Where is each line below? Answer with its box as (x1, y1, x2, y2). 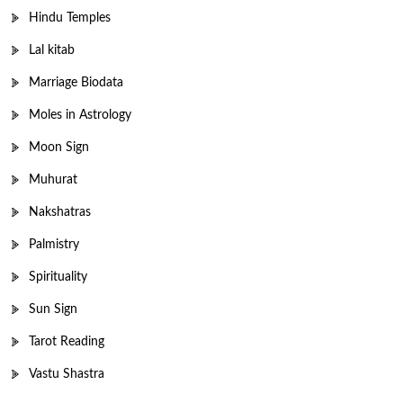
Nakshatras (29, 205, 91, 219)
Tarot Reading (29, 335, 104, 348)
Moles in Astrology (29, 108, 131, 121)
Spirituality (29, 270, 87, 283)
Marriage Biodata (29, 76, 123, 89)
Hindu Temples (29, 11, 111, 24)
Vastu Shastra (29, 367, 104, 381)
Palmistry (29, 237, 79, 251)
